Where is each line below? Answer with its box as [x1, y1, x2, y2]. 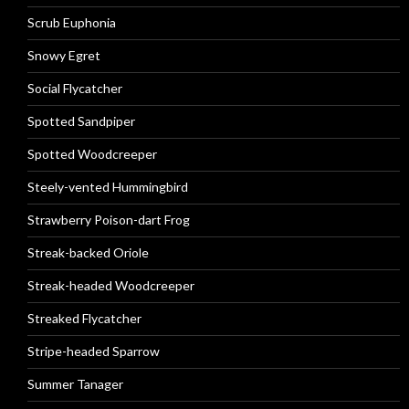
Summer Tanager [27, 376, 123, 392]
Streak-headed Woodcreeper [27, 278, 194, 293]
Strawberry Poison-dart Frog [27, 212, 190, 227]
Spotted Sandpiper [27, 113, 135, 129]
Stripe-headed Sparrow [27, 343, 160, 359]
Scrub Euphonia [27, 15, 116, 30]
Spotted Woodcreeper [27, 146, 157, 162]
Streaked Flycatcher [27, 310, 142, 326]
